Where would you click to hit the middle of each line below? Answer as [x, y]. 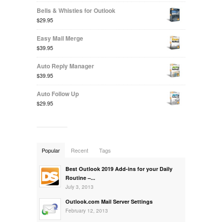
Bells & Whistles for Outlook [76, 10]
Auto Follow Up [58, 93]
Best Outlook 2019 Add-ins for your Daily [119, 168]
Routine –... [80, 177]
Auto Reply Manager [65, 66]
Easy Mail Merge [60, 38]
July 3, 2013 [80, 187]
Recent [80, 150]
